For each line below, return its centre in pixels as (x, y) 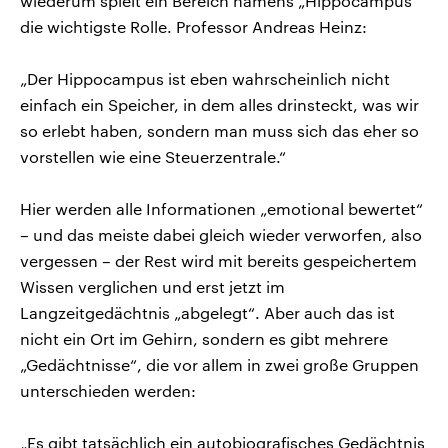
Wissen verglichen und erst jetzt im (152, 286)
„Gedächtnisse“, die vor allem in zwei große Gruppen (219, 364)
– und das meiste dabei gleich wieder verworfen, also (221, 234)
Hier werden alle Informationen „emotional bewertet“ (221, 208)
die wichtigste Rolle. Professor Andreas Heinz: (193, 26)
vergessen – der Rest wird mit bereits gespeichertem (218, 260)
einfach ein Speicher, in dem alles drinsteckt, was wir (219, 104)
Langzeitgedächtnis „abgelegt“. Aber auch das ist (207, 312)
